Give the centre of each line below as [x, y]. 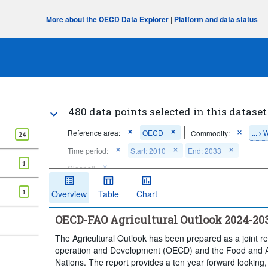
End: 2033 [205, 150]
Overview [69, 194]
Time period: [88, 150]
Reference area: [94, 133]
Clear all [82, 168]
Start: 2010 [148, 150]
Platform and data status [216, 19]
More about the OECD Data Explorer [108, 19]
